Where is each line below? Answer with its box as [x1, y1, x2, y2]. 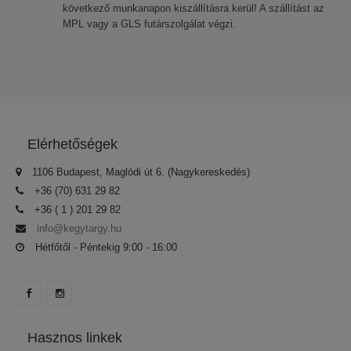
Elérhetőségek [27, 136, 118, 152]
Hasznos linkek [27, 330, 122, 346]
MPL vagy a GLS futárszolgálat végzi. [63, 18, 236, 30]
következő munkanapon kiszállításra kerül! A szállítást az [63, 2, 324, 14]
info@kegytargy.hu [37, 223, 121, 234]
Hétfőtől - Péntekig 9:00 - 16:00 [32, 241, 177, 253]
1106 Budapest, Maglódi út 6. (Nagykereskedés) [29, 166, 250, 178]
